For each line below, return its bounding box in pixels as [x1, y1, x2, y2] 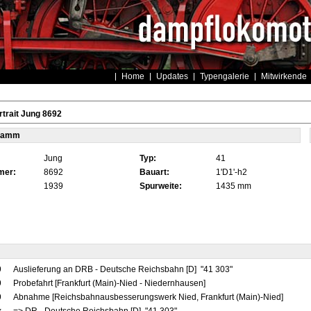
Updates [155, 72, 188, 81]
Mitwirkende [260, 72, 307, 81]
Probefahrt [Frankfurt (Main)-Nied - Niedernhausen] [12, 278, 205, 288]
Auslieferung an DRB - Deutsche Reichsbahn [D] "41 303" [12, 264, 235, 274]
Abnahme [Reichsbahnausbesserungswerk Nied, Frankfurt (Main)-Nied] [12, 292, 283, 302]
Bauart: [139, 167, 169, 177]
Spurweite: [139, 181, 182, 191]
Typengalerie [199, 72, 249, 81]
